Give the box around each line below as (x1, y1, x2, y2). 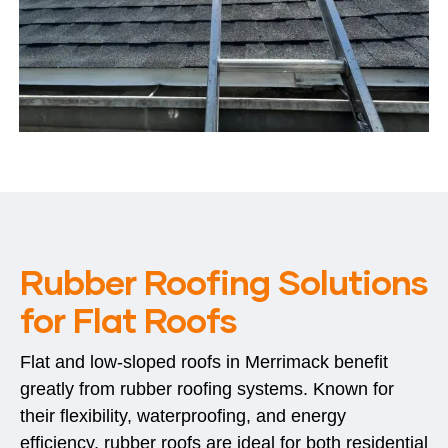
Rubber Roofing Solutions (20, 260, 428, 303)
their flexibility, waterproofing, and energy (20, 406, 346, 427)
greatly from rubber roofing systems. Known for (20, 379, 394, 400)
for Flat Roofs (20, 298, 237, 341)
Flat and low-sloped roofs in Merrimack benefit (20, 352, 388, 373)
